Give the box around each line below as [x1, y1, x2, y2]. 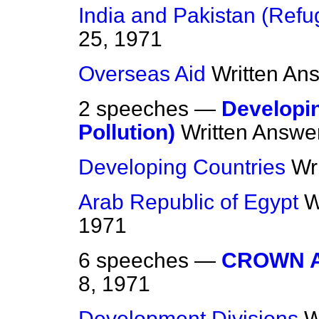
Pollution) [78, 120, 175, 145]
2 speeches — [78, 97, 221, 121]
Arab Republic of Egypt [78, 190, 298, 214]
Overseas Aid [78, 62, 206, 86]
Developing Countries [78, 155, 286, 179]
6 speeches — [78, 249, 221, 273]
